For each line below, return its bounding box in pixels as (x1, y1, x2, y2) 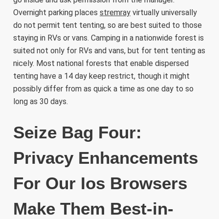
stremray (99, 8, 131, 18)
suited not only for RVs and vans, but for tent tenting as (13, 46, 205, 56)
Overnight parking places (13, 8, 100, 18)
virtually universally (130, 8, 197, 18)
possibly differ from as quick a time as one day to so (13, 84, 194, 94)
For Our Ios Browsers (13, 174, 187, 193)
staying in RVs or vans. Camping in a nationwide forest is (13, 33, 204, 43)
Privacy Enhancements (13, 148, 198, 168)
